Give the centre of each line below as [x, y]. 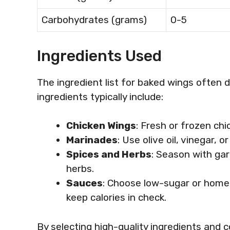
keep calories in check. [116, 197]
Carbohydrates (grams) [94, 20]
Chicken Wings [101, 126]
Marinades [92, 140]
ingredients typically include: [100, 97]
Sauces [84, 183]
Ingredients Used [99, 56]
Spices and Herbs [109, 154]
